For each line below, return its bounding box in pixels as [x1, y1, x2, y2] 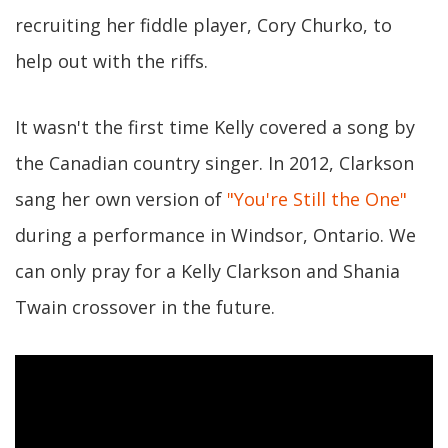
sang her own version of [15, 186, 227, 211]
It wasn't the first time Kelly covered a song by [15, 114, 415, 139]
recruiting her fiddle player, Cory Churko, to [15, 12, 392, 37]
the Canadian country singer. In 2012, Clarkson [15, 150, 414, 175]
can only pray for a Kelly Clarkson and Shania [15, 258, 400, 283]
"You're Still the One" [227, 186, 407, 211]
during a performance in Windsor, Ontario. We [15, 222, 416, 247]
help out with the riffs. [15, 48, 208, 73]
